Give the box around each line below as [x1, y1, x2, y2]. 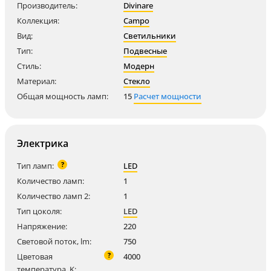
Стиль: [17, 60, 41, 71]
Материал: [17, 76, 56, 87]
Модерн [123, 60, 154, 71]
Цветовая [17, 251, 53, 262]
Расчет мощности [134, 91, 201, 102]
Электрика [17, 137, 68, 150]
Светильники [123, 30, 176, 41]
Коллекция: [17, 15, 59, 26]
